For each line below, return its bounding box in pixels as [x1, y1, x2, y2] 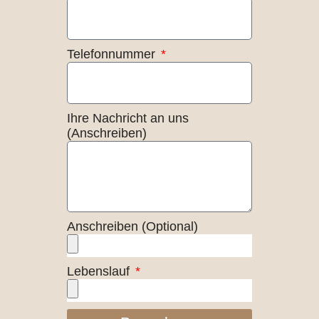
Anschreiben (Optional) [66, 219, 198, 234]
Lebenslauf [66, 264, 133, 279]
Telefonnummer [66, 47, 159, 62]
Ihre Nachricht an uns [66, 111, 189, 126]
